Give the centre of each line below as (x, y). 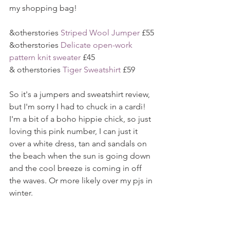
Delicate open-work (98, 45)
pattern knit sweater (45, 57)
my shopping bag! (43, 8)
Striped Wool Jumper (100, 32)
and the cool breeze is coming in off (76, 168)
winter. (21, 193)
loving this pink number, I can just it (74, 131)
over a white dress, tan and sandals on (79, 143)
